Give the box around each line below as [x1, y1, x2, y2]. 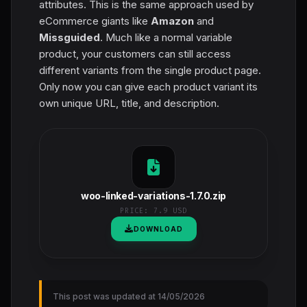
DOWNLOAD [133, 224, 183, 233]
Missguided [39, 30, 100, 44]
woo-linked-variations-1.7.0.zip [80, 189, 227, 201]
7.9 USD [153, 206, 187, 215]
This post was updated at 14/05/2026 [53, 291, 205, 302]
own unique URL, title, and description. [39, 96, 219, 110]
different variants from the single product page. [39, 63, 261, 77]
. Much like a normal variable [100, 30, 232, 44]
